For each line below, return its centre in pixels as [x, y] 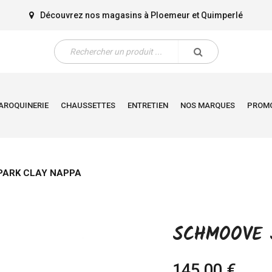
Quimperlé [222, 15]
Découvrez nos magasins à [95, 15]
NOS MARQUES [208, 105]
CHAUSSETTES [88, 105]
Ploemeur [170, 15]
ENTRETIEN [148, 105]
